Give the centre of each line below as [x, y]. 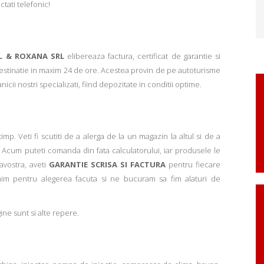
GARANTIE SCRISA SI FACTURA [108, 165]
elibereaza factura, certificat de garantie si [142, 56]
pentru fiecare [193, 165]
